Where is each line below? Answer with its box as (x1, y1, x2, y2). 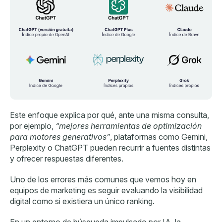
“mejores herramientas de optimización (55, 121, 202, 131)
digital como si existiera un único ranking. (10, 196, 155, 207)
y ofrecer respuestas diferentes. (10, 154, 123, 164)
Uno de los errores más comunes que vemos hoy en (10, 174, 196, 185)
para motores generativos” (10, 132, 110, 142)
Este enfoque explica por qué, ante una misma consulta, (10, 110, 209, 120)
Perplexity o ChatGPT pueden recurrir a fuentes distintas (10, 143, 211, 153)
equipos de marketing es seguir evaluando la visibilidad (10, 185, 203, 196)
